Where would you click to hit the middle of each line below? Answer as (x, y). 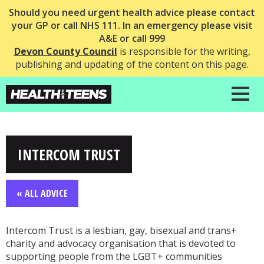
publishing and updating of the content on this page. (132, 64)
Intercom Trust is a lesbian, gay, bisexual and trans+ (121, 230)
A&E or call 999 (132, 38)
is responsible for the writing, (184, 51)
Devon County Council (65, 51)
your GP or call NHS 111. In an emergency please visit (132, 25)
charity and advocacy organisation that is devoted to (121, 243)
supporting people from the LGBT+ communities (114, 256)
